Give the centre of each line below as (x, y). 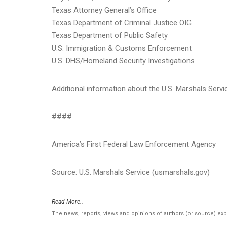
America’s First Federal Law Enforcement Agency (134, 144)
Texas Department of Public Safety (110, 35)
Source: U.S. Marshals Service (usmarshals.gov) (131, 172)
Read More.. (67, 201)
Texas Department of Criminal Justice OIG (122, 23)
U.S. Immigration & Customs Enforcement (122, 48)
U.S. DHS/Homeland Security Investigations (123, 61)
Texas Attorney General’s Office (104, 10)
